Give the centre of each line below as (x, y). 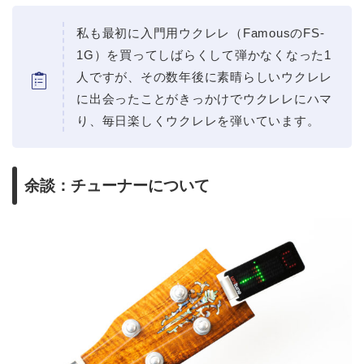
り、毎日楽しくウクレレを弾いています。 (198, 121)
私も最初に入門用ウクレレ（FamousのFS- (201, 33)
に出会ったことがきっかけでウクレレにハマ (205, 99)
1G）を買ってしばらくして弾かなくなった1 (204, 55)
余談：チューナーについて (117, 185)
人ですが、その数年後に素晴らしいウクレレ (205, 77)
